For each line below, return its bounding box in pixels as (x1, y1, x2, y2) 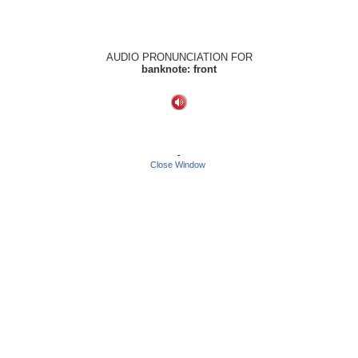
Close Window (150, 160, 205, 169)
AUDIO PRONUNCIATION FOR (105, 51, 253, 63)
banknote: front (141, 63, 217, 75)
